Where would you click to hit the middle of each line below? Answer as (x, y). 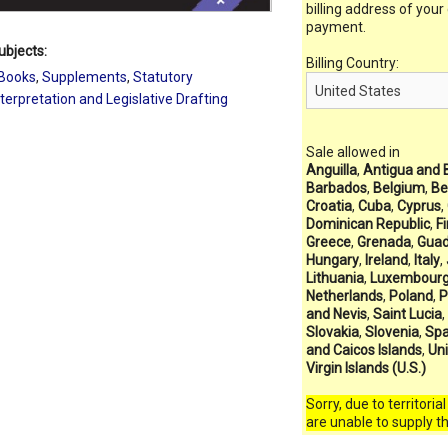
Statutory (163, 77)
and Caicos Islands (363, 350)
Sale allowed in (352, 152)
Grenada (383, 242)
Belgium (398, 188)
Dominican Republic (367, 224)
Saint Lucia (407, 314)
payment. (335, 27)
